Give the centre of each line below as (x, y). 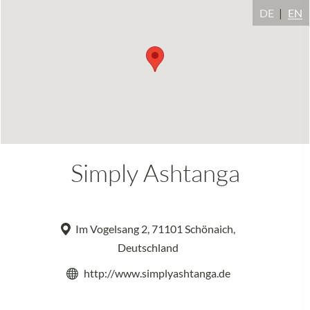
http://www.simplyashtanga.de (157, 273)
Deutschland (148, 247)
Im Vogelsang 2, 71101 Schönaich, (154, 228)
